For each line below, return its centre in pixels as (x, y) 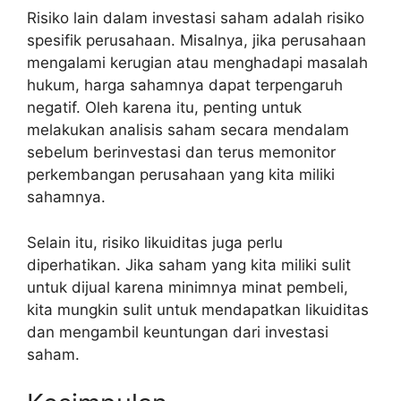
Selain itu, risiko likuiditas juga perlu (155, 242)
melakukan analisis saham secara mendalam (188, 130)
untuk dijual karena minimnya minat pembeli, (188, 287)
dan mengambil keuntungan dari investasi (178, 332)
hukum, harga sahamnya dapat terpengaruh (185, 85)
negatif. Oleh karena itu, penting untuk (164, 107)
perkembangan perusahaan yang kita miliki (181, 175)
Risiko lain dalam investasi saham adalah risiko (196, 18)
